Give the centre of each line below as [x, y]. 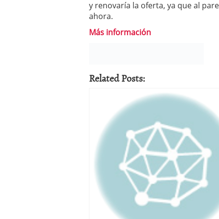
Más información [120, 32]
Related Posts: [117, 77]
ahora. [101, 16]
